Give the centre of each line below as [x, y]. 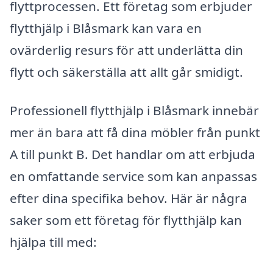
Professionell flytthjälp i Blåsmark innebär [134, 111]
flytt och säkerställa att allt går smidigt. [126, 72]
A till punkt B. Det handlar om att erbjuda [133, 154]
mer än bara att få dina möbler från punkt [135, 133]
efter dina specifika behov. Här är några [129, 198]
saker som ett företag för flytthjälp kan [126, 220]
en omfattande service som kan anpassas [133, 176]
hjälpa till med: [53, 242]
